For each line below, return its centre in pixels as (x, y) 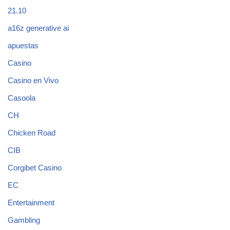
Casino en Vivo (33, 80)
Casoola (22, 98)
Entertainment (31, 202)
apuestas (23, 45)
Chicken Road (32, 132)
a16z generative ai (38, 28)
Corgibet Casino (35, 167)
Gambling (24, 220)
